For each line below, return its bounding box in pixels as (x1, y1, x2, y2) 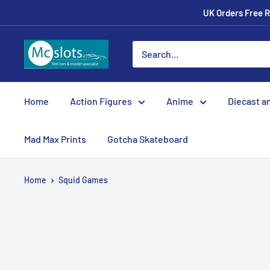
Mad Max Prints (24, 133, 86, 145)
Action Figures (70, 95, 132, 107)
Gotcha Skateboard (107, 133, 188, 145)
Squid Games (58, 175, 108, 185)
